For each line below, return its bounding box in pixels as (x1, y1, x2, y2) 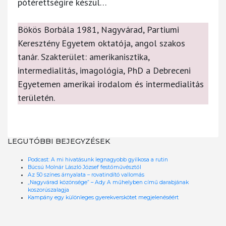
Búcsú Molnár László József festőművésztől (28, 163, 141, 171)
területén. (18, 91, 55, 103)
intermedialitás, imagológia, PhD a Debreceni (18, 64, 191, 76)
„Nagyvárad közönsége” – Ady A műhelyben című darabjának (28, 179, 189, 186)
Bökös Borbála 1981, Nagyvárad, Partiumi (18, 23, 179, 35)
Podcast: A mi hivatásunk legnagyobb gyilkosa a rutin (28, 156, 168, 163)
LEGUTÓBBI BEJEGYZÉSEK (8, 136, 110, 146)
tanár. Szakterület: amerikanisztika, (18, 50, 150, 63)
